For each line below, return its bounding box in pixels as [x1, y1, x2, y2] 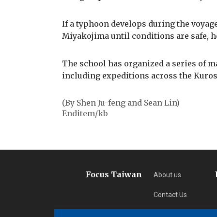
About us [153, 170, 181, 179]
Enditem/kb [62, 108, 108, 118]
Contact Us [153, 190, 187, 199]
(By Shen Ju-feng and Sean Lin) [62, 97, 180, 108]
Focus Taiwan [85, 169, 142, 179]
